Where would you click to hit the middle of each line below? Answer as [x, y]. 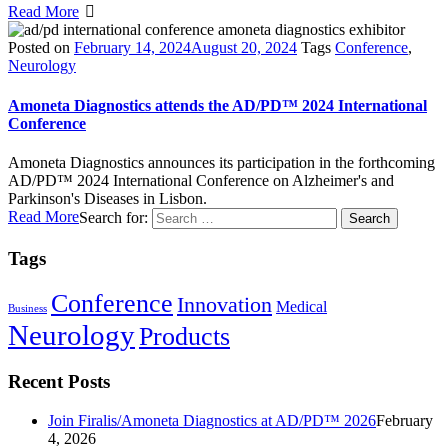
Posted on [41, 48]
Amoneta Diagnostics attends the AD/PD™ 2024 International [217, 105]
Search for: [113, 217]
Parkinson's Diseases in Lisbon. [107, 198]
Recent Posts [59, 382]
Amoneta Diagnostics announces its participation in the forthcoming [221, 162]
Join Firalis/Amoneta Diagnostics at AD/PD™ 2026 [212, 420]
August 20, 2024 [244, 48]
